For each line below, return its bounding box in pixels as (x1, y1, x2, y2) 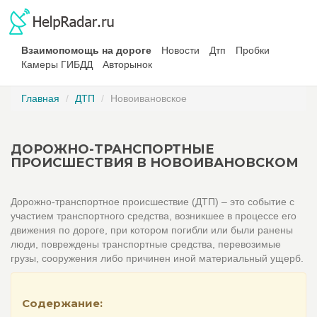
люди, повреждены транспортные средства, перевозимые (11, 238, 281, 250)
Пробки (236, 45, 270, 56)
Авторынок (103, 59, 152, 70)
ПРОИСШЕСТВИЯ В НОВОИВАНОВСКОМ (11, 155, 299, 171)
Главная (21, 93, 59, 104)
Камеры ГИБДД (21, 59, 93, 70)
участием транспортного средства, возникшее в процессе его (11, 210, 296, 221)
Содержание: (22, 296, 103, 310)
